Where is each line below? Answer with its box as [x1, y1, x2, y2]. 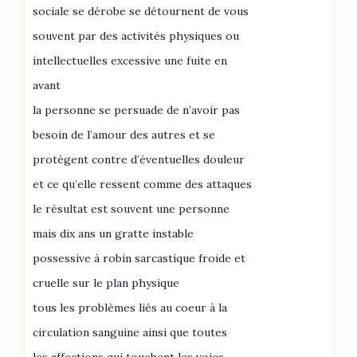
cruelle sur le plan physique [33, 276, 179, 290]
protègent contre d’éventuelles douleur [33, 152, 245, 167]
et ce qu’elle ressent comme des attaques [33, 177, 252, 191]
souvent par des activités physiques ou [33, 29, 239, 43]
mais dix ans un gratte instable [33, 226, 194, 241]
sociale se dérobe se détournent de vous [33, 4, 249, 18]
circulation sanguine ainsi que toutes [33, 325, 227, 339]
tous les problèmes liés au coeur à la [33, 300, 227, 315]
